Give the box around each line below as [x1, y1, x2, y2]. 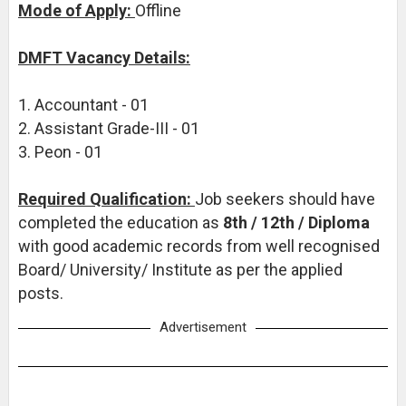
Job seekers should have [194, 189, 375, 208]
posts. [17, 284, 63, 303]
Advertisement [159, 319, 246, 335]
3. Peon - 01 [17, 142, 102, 161]
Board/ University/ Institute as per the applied [17, 260, 343, 279]
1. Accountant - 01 [17, 95, 149, 114]
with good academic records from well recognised [17, 237, 380, 256]
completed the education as [17, 213, 223, 232]
